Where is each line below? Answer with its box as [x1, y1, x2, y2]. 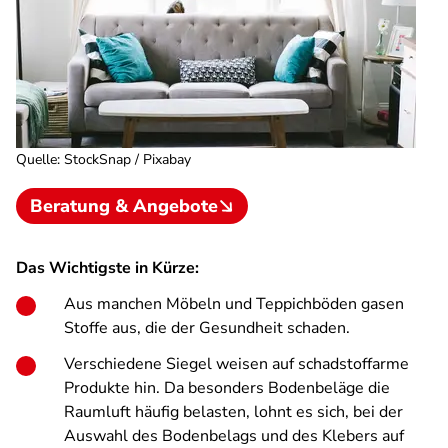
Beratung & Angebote [30, 194, 218, 218]
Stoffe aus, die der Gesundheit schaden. [64, 317, 350, 339]
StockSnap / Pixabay [64, 150, 191, 169]
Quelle [16, 150, 57, 169]
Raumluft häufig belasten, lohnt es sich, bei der [64, 401, 403, 423]
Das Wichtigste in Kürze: [16, 257, 199, 279]
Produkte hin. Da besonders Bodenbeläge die [64, 377, 390, 399]
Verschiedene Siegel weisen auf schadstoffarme [64, 353, 409, 375]
